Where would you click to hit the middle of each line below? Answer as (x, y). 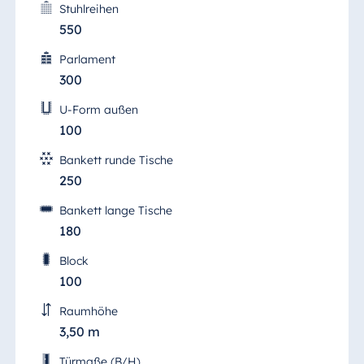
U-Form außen (98, 109)
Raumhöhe (88, 311)
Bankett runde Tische (116, 160)
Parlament (87, 59)
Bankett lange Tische (115, 210)
